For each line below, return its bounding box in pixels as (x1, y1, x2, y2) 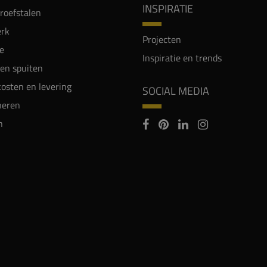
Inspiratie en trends (142, 51, 222, 66)
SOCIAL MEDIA (142, 83, 209, 100)
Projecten (142, 32, 181, 47)
